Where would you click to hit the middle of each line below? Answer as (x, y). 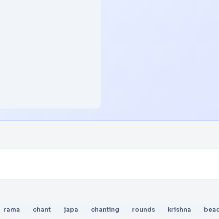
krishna (179, 209)
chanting (105, 209)
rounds (143, 209)
